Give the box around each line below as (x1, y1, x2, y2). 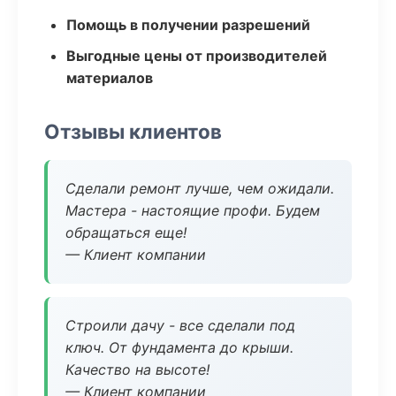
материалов (66, 69, 153, 87)
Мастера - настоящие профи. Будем (65, 202, 320, 219)
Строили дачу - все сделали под (65, 316, 295, 334)
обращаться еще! (65, 224, 187, 241)
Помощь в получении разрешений (66, 16, 310, 34)
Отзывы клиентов (44, 119, 222, 143)
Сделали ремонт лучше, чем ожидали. (65, 179, 334, 197)
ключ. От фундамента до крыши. (65, 339, 293, 356)
